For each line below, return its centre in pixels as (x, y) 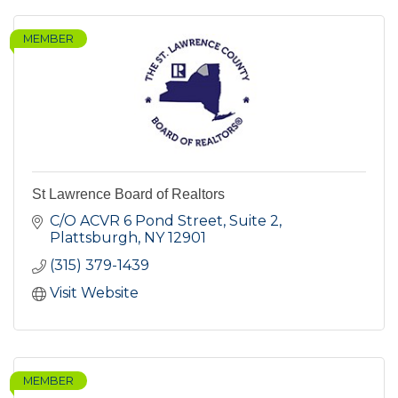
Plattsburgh (94, 238)
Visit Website (94, 293)
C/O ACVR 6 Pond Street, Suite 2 (164, 221)
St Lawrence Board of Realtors (128, 195)
